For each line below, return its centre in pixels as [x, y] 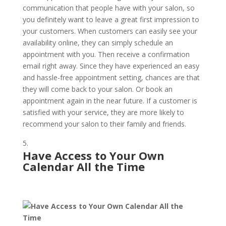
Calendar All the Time [83, 166]
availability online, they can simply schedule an [98, 43]
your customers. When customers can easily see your [110, 31]
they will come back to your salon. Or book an [97, 89]
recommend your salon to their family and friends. [104, 124]
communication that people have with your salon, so [108, 8]
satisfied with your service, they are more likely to [103, 112]
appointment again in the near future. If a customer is [110, 101]
